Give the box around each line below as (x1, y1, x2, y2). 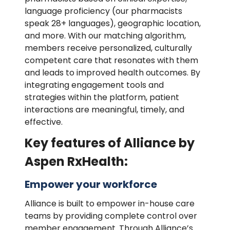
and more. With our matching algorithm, (25, 29, 186, 42)
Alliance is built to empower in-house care (25, 198, 195, 210)
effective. (25, 116, 63, 128)
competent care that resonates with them (25, 54, 198, 66)
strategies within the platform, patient (25, 91, 179, 103)
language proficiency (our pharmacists (25, 5, 182, 17)
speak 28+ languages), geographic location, (25, 17, 201, 29)
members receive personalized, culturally (25, 42, 192, 54)
